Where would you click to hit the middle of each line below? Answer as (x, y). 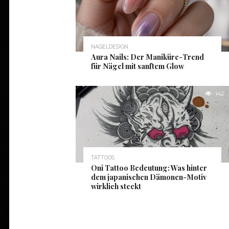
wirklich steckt (116, 186)
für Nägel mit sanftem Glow (138, 66)
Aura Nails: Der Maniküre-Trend (147, 57)
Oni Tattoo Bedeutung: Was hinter (149, 168)
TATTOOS (103, 157)
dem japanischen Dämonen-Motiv (149, 177)
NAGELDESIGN (110, 47)
